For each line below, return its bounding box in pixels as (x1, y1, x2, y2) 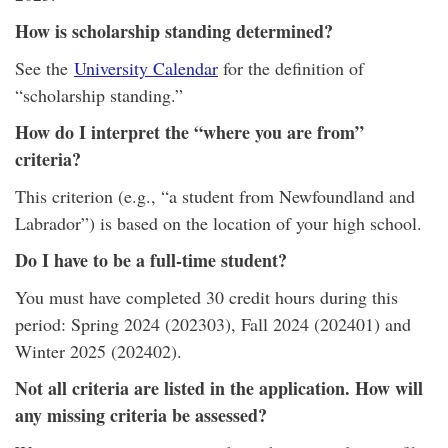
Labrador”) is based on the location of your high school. (15, 211, 422, 235)
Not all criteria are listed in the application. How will (15, 375, 423, 401)
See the (15, 56, 74, 80)
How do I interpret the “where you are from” (15, 119, 364, 145)
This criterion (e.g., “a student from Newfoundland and (15, 184, 415, 208)
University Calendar (74, 56, 218, 80)
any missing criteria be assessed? (15, 402, 267, 428)
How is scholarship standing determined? (15, 18, 333, 44)
